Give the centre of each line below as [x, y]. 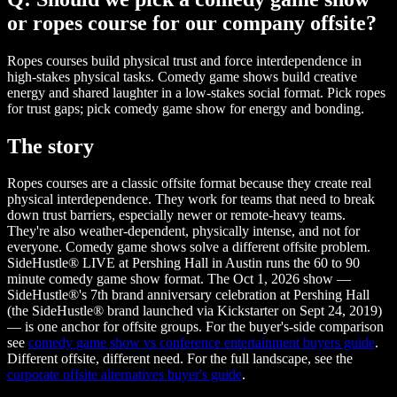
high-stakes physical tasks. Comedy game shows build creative [182, 76]
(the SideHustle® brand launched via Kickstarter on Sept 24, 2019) [195, 311]
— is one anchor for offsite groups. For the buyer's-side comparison [195, 327]
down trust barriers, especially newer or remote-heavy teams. [176, 215]
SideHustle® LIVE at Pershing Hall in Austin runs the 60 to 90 [183, 263]
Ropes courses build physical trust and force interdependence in [184, 60]
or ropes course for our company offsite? [192, 23]
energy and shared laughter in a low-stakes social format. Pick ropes [196, 92]
